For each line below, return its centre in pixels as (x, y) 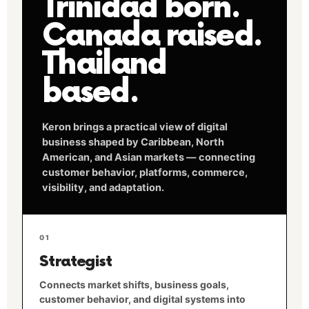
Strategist (76, 262)
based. (90, 93)
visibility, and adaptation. (103, 188)
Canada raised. (152, 36)
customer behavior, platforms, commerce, (145, 172)
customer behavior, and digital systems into (142, 299)
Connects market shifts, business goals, (134, 285)
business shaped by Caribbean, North (133, 142)
